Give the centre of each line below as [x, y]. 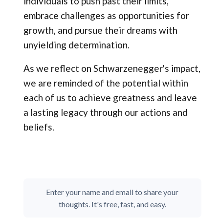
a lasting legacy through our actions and [105, 112]
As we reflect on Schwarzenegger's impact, [112, 68]
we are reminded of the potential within [106, 83]
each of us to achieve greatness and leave [110, 97]
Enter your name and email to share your [112, 192]
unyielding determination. [76, 44]
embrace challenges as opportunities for [106, 15]
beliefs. [39, 127]
